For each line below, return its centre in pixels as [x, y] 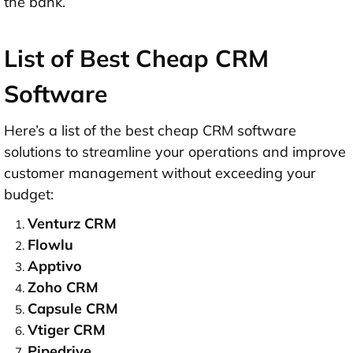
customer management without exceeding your [160, 173]
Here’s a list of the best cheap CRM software [150, 131]
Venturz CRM [72, 224]
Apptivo [55, 266]
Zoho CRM [63, 288]
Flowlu [50, 245]
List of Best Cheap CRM [136, 59]
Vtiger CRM [67, 330]
